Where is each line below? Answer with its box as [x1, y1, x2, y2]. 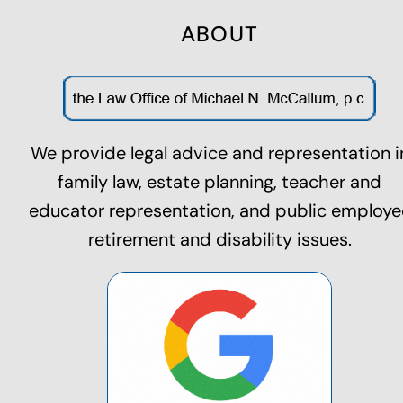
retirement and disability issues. [87, 227, 352, 251]
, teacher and [273, 169, 381, 193]
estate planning [147, 169, 273, 193]
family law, [58, 169, 147, 193]
